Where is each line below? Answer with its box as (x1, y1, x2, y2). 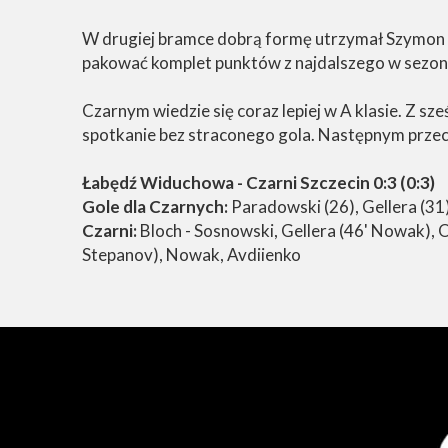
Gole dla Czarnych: (82, 196, 231, 217)
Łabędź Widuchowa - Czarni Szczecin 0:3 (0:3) (82, 172, 435, 193)
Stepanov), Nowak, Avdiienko (82, 244, 301, 265)
